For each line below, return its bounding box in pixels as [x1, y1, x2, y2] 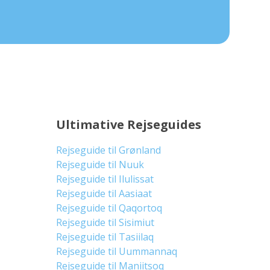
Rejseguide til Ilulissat [56, 172, 154, 186]
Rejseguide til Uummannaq [56, 245, 178, 258]
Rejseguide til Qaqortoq [56, 201, 163, 215]
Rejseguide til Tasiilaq [56, 230, 154, 243]
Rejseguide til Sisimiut [56, 216, 155, 229]
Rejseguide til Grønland [56, 143, 162, 157]
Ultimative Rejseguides [56, 116, 202, 133]
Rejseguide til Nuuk [56, 158, 145, 171]
